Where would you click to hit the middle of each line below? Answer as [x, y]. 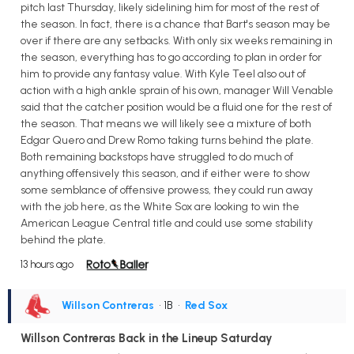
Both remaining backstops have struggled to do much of [157, 156]
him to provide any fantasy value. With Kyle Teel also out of [163, 73]
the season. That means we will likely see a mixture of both [166, 123]
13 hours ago [47, 264]
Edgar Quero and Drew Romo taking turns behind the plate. [167, 140]
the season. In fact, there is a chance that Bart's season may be [175, 24]
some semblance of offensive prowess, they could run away [167, 190]
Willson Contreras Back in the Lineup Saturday [147, 338]
